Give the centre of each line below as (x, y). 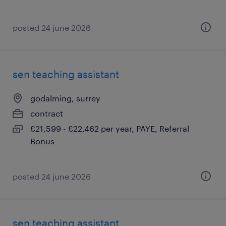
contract (47, 113)
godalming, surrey (65, 98)
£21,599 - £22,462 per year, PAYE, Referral (110, 128)
